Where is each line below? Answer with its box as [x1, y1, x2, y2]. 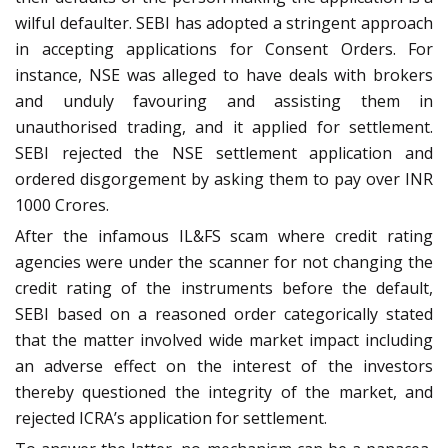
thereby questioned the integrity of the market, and [15, 380, 433, 403]
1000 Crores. [15, 193, 109, 216]
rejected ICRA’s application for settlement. [15, 406, 327, 429]
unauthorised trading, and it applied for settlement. [15, 115, 433, 138]
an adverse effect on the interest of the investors [15, 354, 433, 377]
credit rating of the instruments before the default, [15, 276, 433, 299]
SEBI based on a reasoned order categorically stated [15, 302, 433, 325]
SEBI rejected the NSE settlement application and [15, 141, 433, 164]
